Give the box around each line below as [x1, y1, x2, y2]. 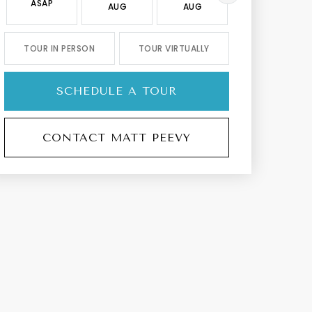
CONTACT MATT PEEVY [42, 131, 192, 144]
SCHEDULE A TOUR [56, 84, 178, 97]
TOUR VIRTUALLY [138, 42, 210, 54]
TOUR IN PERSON [24, 42, 95, 54]
